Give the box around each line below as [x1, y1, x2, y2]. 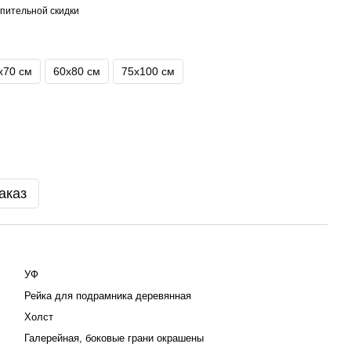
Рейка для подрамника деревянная [24, 290, 191, 302]
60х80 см [53, 65, 100, 78]
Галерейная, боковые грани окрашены [24, 332, 204, 344]
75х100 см [121, 65, 175, 78]
